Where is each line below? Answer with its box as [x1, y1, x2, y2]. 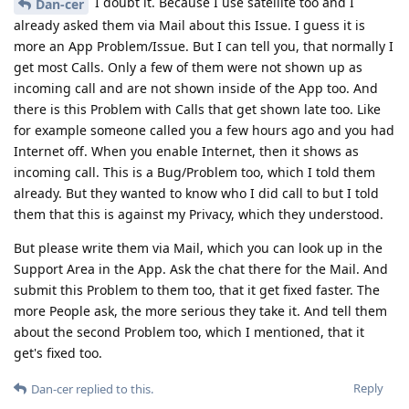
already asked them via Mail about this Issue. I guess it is [14, 16, 365, 34]
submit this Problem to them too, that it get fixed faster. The [14, 280, 380, 299]
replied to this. [73, 380, 153, 397]
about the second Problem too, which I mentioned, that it [14, 322, 364, 341]
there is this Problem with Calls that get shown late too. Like [14, 100, 381, 118]
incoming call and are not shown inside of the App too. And [14, 79, 378, 97]
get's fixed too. [14, 343, 102, 362]
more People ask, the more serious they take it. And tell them [14, 301, 387, 320]
